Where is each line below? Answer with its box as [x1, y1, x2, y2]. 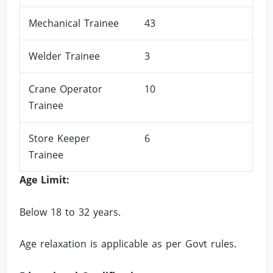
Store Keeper [29, 131, 91, 145]
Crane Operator [29, 82, 103, 96]
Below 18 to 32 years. [19, 205, 121, 219]
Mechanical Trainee [29, 16, 119, 30]
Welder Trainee [29, 49, 101, 63]
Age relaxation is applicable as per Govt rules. [19, 237, 237, 251]
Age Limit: [19, 172, 70, 186]
